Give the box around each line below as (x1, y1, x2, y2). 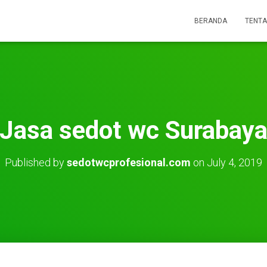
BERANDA (194, 17, 227, 25)
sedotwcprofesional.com (67, 156, 191, 169)
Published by (5, 156, 67, 169)
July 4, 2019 (207, 156, 262, 169)
